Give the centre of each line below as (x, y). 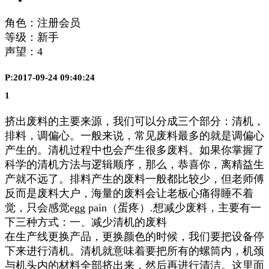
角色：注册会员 (43, 23)
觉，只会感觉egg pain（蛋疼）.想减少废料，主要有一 (133, 208)
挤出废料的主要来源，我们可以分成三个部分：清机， (134, 122)
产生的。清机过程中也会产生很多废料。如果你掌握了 (134, 150)
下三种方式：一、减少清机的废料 (86, 222)
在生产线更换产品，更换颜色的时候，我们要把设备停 (134, 237)
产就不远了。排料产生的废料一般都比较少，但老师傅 (134, 179)
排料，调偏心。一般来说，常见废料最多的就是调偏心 (134, 136)
